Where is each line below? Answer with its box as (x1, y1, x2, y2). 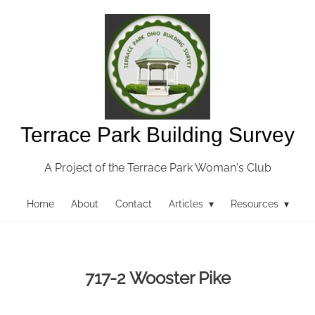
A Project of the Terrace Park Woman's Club (44, 161, 271, 174)
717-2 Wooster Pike (84, 267, 231, 288)
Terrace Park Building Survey (20, 123, 295, 146)
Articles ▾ (168, 198, 214, 210)
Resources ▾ (230, 198, 289, 210)
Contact (115, 198, 152, 210)
